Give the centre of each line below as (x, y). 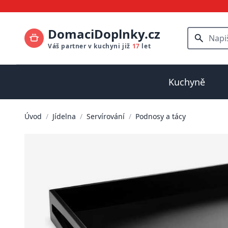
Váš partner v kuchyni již (90, 46)
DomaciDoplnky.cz (104, 34)
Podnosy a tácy (161, 116)
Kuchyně (187, 82)
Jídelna (64, 116)
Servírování (106, 116)
